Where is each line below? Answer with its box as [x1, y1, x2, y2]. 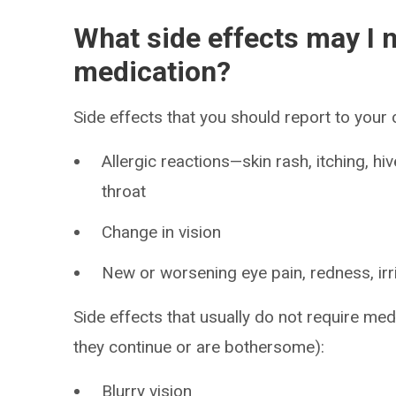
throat [102, 181, 147, 202]
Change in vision [102, 222, 222, 242]
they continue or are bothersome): [73, 337, 325, 357]
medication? [73, 55, 232, 88]
